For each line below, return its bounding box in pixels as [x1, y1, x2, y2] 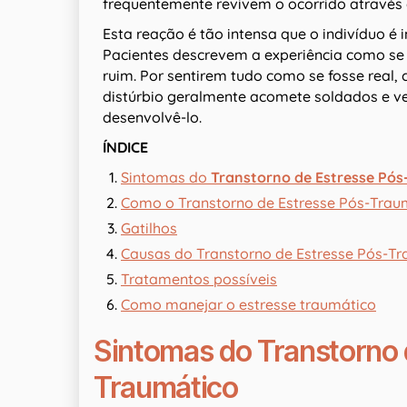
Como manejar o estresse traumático [121, 294, 376, 313]
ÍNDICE [103, 137, 148, 156]
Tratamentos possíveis [121, 269, 277, 288]
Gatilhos [121, 218, 177, 237]
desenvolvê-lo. [103, 107, 202, 126]
